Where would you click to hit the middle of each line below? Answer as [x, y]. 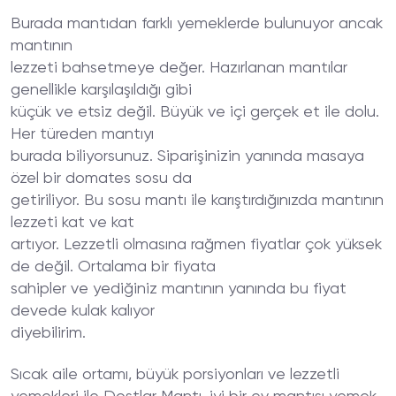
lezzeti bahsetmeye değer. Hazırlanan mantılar [179, 68]
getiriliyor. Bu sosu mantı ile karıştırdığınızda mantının [197, 201]
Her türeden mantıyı [82, 134]
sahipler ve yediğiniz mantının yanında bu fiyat [179, 289]
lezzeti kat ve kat [72, 223]
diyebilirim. [48, 333]
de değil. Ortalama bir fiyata [113, 267]
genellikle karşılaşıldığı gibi [101, 90]
